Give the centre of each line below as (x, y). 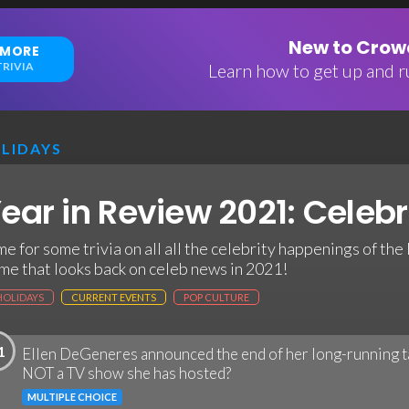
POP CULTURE (216, 297)
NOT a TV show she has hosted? (126, 373)
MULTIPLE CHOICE (72, 397)
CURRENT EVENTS (114, 297)
